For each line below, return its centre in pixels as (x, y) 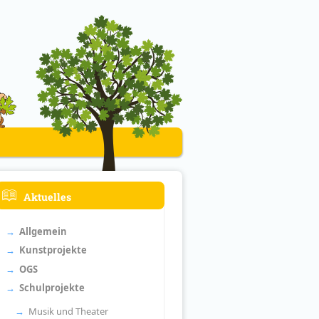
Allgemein (43, 231)
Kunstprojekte (53, 250)
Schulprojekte (52, 288)
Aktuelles (47, 197)
